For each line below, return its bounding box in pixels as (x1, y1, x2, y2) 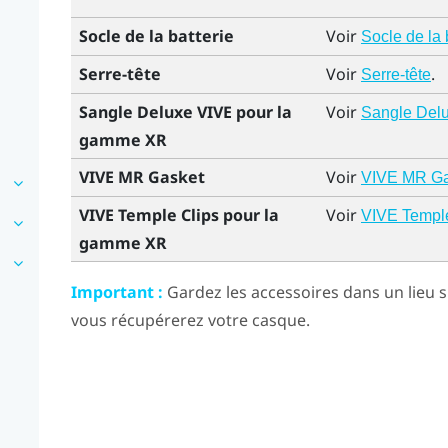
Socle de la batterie (78, 24, 234, 47)
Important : (70, 280, 163, 303)
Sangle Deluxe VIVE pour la (78, 100, 292, 123)
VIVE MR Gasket (78, 165, 205, 188)
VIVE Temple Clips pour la (78, 203, 279, 226)
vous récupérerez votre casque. (70, 308, 310, 331)
